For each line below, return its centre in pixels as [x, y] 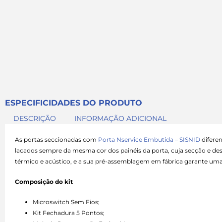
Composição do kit [44, 181]
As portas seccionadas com [56, 139]
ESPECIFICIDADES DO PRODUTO [74, 103]
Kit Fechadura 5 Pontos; [69, 213]
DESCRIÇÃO [34, 118]
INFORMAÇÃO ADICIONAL [121, 118]
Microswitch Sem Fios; [66, 202]
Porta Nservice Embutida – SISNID [149, 139]
